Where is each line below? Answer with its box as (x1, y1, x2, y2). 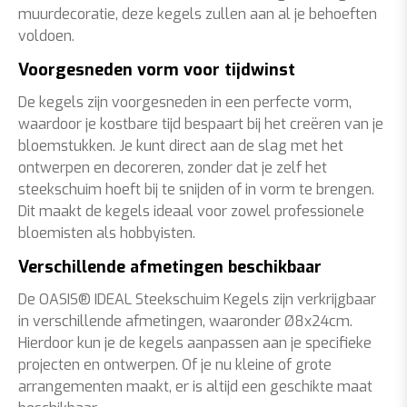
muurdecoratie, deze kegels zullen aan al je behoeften (18, 5, 377, 24)
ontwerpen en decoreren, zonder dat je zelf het (18, 158, 327, 177)
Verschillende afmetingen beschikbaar (18, 256, 322, 278)
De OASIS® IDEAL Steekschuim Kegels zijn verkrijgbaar (18, 290, 376, 309)
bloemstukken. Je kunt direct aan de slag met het (18, 136, 343, 155)
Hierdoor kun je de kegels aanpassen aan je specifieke (18, 333, 372, 352)
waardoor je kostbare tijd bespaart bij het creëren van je (18, 114, 383, 134)
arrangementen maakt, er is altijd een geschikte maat (18, 377, 372, 396)
